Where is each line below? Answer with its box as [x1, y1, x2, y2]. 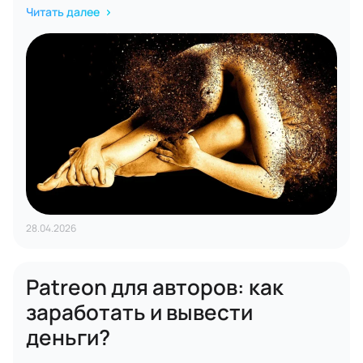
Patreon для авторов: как [26, 272, 284, 301]
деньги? [26, 322, 110, 352]
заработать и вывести [26, 297, 253, 327]
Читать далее [26, 4, 102, 19]
